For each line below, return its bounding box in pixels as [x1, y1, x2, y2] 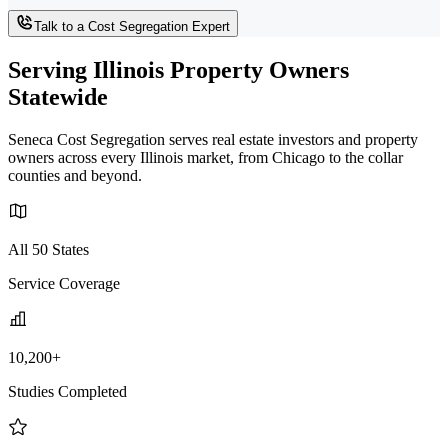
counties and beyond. [8, 167, 142, 185]
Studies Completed [8, 383, 127, 401]
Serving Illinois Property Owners [8, 57, 349, 84]
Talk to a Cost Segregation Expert [34, 19, 230, 35]
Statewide [8, 84, 108, 111]
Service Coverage [8, 275, 120, 293]
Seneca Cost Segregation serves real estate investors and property [8, 131, 418, 149]
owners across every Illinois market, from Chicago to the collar [8, 149, 403, 167]
